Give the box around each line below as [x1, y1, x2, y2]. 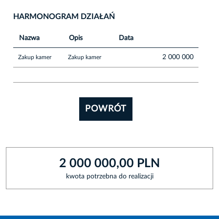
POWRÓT [85, 104, 127, 113]
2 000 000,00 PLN [59, 157, 160, 170]
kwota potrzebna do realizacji [66, 173, 153, 180]
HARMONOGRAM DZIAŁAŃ [13, 12, 115, 21]
